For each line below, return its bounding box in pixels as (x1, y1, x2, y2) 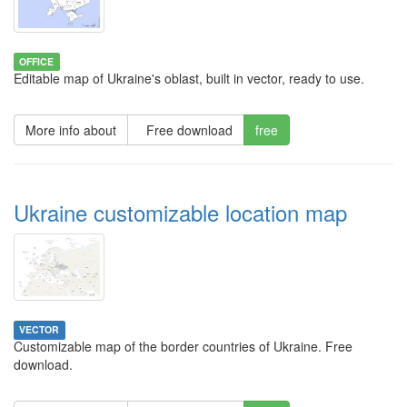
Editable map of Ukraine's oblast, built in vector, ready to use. (14, 68, 364, 87)
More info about (25, 120, 116, 139)
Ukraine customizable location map (14, 195, 347, 228)
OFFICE (19, 54, 55, 68)
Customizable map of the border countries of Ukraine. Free (14, 337, 352, 356)
